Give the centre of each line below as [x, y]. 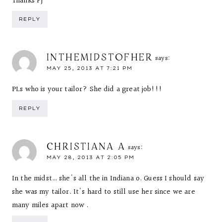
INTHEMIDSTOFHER [100, 57]
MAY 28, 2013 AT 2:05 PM [90, 157]
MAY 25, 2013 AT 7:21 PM [89, 68]
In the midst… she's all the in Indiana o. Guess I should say [108, 178]
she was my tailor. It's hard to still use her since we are [104, 192]
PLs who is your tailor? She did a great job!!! [87, 89]
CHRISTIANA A [86, 146]
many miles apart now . [50, 205]
